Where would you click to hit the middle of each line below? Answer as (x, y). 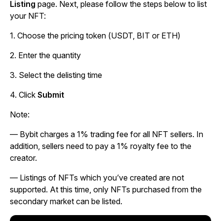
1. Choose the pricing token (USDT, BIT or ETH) (95, 36)
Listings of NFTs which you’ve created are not (102, 178)
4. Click (24, 95)
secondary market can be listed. (66, 201)
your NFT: (28, 16)
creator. (24, 158)
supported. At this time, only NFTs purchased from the (106, 189)
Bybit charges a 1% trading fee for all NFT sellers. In (111, 134)
